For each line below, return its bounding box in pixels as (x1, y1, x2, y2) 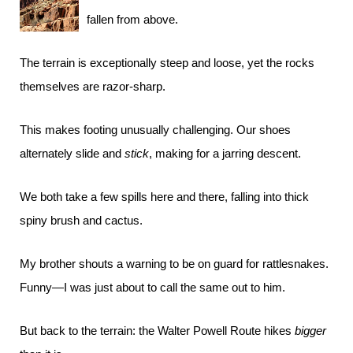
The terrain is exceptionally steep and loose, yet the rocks (20, 56, 314, 69)
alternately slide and (20, 147, 124, 160)
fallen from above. (87, 13, 178, 26)
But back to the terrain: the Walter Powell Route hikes (20, 324, 295, 337)
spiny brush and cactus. (20, 214, 143, 227)
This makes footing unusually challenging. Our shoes (20, 123, 291, 136)
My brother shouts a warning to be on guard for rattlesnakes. (20, 257, 329, 270)
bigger (295, 324, 326, 337)
